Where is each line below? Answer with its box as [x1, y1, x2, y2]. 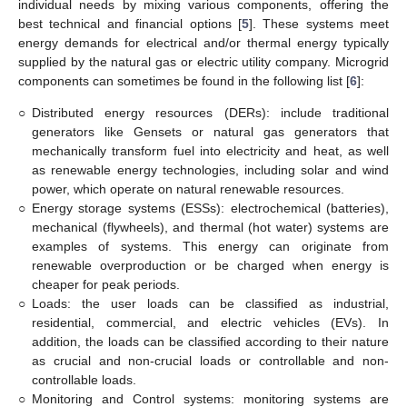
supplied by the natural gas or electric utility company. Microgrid [18, 54, 389, 69]
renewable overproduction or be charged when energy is [32, 258, 389, 273]
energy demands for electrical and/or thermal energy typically [18, 35, 389, 50]
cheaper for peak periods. [32, 277, 180, 293]
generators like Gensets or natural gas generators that [32, 124, 389, 140]
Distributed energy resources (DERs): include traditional [32, 105, 389, 121]
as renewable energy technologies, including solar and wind [32, 163, 389, 178]
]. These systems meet [248, 15, 389, 31]
